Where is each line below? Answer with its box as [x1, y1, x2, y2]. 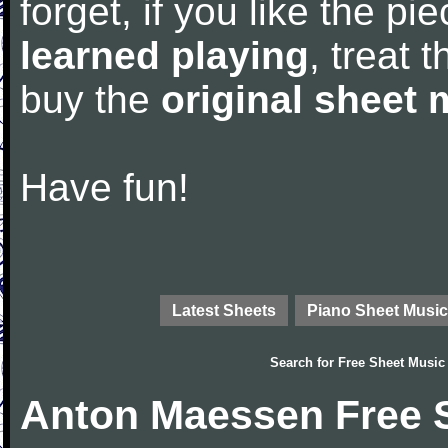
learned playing [20, 34, 309, 77]
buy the [20, 78, 161, 121]
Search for [270, 355, 338, 370]
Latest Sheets [172, 301, 276, 319]
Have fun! [20, 166, 189, 209]
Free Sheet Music [338, 355, 445, 370]
